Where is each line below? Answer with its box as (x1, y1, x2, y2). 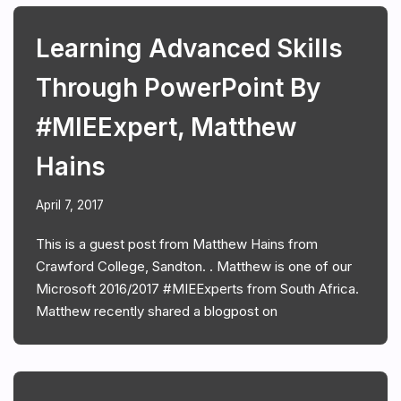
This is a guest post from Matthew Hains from (36, 235, 318, 252)
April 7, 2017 (36, 197, 104, 212)
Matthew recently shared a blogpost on (36, 302, 277, 320)
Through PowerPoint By (36, 72, 320, 103)
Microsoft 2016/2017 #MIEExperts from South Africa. (36, 279, 359, 297)
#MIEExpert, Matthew (36, 111, 297, 142)
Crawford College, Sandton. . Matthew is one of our (36, 257, 352, 275)
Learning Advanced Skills (36, 32, 343, 64)
